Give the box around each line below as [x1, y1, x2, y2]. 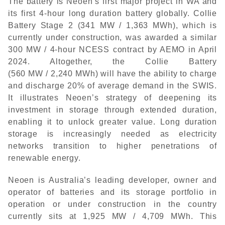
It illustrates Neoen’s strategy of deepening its [8, 93, 217, 102]
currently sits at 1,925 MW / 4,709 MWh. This [8, 212, 217, 220]
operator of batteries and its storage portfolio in [8, 188, 217, 196]
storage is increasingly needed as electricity [8, 130, 217, 138]
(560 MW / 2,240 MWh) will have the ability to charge [8, 69, 217, 78]
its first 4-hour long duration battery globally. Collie [8, 9, 217, 18]
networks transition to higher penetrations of [8, 142, 217, 150]
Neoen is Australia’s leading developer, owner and [8, 176, 217, 184]
